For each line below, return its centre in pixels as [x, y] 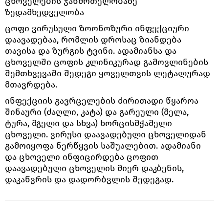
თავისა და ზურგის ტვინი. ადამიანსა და [91, 51]
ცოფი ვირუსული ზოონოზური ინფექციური [97, 28]
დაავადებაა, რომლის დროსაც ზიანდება [93, 39]
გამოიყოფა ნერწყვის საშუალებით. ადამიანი [103, 145]
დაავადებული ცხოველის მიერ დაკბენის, [94, 168]
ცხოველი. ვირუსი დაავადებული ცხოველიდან [106, 134]
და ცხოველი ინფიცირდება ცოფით [82, 157]
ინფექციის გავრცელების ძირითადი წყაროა [102, 100]
